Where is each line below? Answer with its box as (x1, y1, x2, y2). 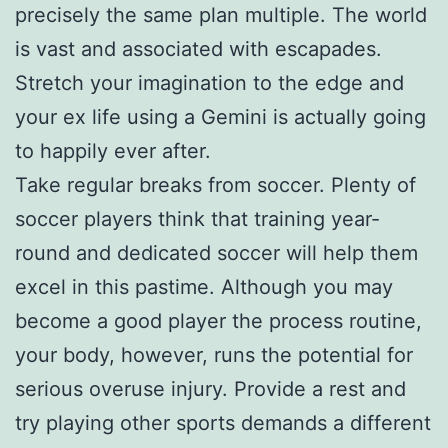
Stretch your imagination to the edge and (15, 70, 404, 95)
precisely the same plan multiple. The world (15, 2, 427, 27)
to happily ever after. (15, 138, 211, 163)
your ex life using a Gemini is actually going (15, 104, 426, 129)
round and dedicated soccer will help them (15, 240, 418, 265)
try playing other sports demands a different (15, 410, 431, 435)
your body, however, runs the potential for (15, 342, 413, 367)
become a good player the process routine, (15, 308, 422, 333)
